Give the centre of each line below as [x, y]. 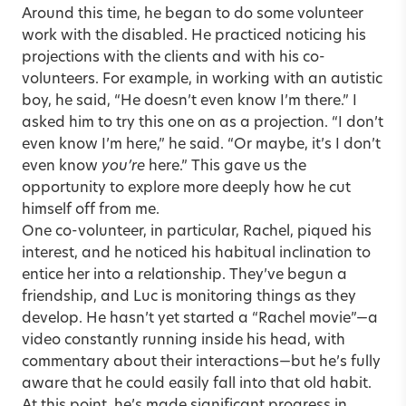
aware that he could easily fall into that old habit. [197, 384]
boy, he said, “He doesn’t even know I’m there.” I [189, 101]
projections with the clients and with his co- [174, 58]
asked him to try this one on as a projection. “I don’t [203, 123]
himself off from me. [91, 210]
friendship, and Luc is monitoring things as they [189, 297]
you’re [123, 166]
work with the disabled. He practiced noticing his [194, 36]
